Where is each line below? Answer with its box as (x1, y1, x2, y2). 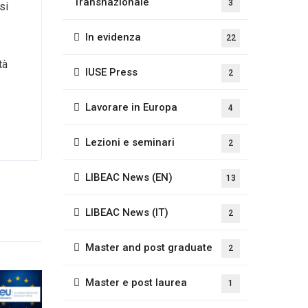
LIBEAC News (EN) (85, 171, 173, 184)
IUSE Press (85, 66, 137, 78)
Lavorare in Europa (85, 101, 177, 113)
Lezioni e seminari (85, 136, 175, 148)
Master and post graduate (85, 241, 212, 254)
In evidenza (85, 31, 141, 43)
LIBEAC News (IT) (85, 206, 168, 219)
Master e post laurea (85, 276, 187, 289)
